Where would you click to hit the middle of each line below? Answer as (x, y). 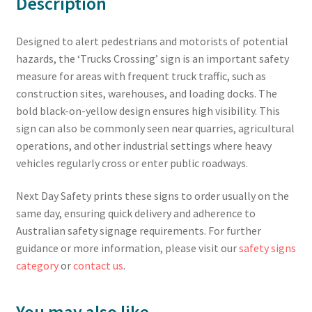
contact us (98, 266)
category (37, 266)
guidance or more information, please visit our (127, 248)
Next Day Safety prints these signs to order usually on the (152, 196)
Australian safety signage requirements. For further (138, 231)
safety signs (267, 248)
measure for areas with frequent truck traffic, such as (141, 76)
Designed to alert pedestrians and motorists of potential (152, 41)
